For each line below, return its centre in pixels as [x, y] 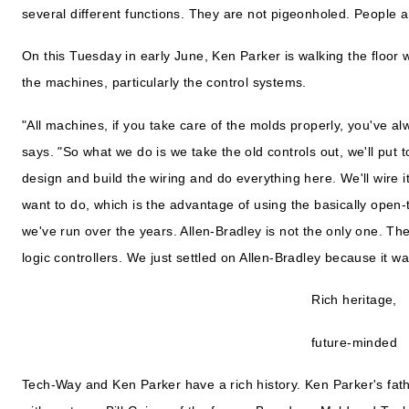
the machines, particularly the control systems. [164, 83]
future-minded [354, 342]
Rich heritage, [354, 300]
